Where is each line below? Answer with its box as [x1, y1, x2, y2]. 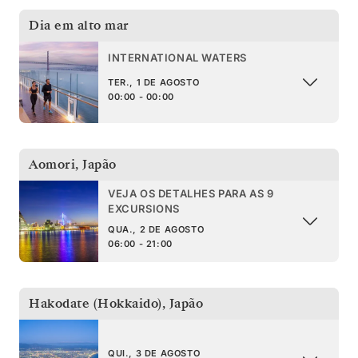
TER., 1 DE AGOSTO [108, 77, 200, 89]
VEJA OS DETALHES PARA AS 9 [108, 186, 274, 200]
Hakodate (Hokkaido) [29, 294, 162, 312]
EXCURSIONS [108, 201, 180, 215]
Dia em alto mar [29, 16, 129, 34]
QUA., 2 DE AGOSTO [108, 223, 205, 235]
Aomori [29, 155, 75, 173]
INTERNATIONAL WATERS [108, 51, 247, 65]
